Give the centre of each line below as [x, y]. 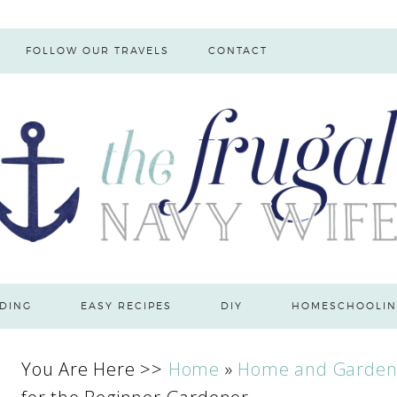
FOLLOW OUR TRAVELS [97, 51]
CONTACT [238, 51]
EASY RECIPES [127, 306]
